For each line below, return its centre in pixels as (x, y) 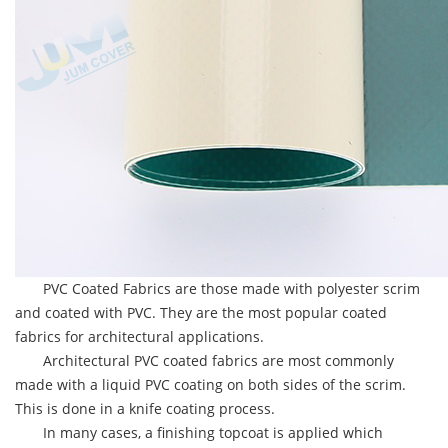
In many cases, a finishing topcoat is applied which (199, 432)
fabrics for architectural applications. (139, 336)
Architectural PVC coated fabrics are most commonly (204, 360)
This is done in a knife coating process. (145, 408)
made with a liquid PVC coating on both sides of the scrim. (210, 384)
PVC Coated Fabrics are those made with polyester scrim (217, 288)
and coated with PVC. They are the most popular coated (201, 312)
